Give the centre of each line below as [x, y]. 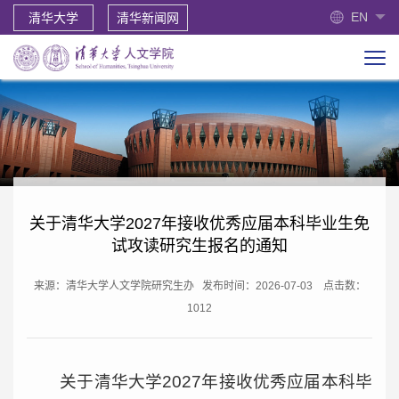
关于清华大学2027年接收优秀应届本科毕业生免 [199, 223]
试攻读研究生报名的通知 [199, 245]
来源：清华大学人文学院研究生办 [118, 285]
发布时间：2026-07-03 [257, 285]
